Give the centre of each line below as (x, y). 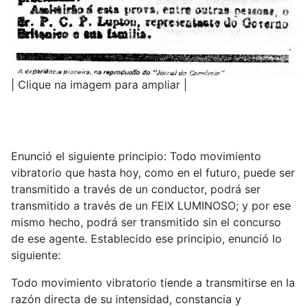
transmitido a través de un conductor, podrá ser (136, 189)
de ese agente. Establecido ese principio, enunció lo (146, 238)
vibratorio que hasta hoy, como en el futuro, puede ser (153, 172)
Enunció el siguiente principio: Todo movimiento (136, 156)
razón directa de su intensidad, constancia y (126, 299)
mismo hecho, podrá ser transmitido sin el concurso (146, 222)
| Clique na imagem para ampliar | (99, 84)
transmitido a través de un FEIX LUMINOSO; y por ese (151, 205)
